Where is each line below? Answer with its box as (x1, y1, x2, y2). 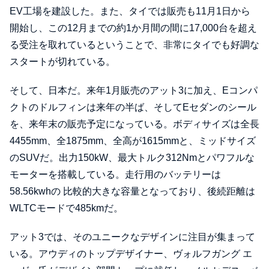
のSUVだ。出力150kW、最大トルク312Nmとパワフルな (10, 153, 255, 163)
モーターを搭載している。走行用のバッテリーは (10, 169, 221, 180)
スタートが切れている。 (10, 56, 115, 67)
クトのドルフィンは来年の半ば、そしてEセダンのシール (10, 102, 256, 113)
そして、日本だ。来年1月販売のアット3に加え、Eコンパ (10, 85, 258, 96)
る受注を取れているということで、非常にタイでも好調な (10, 40, 259, 50)
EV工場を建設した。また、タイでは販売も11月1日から (10, 6, 250, 17)
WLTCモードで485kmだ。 (10, 203, 123, 214)
